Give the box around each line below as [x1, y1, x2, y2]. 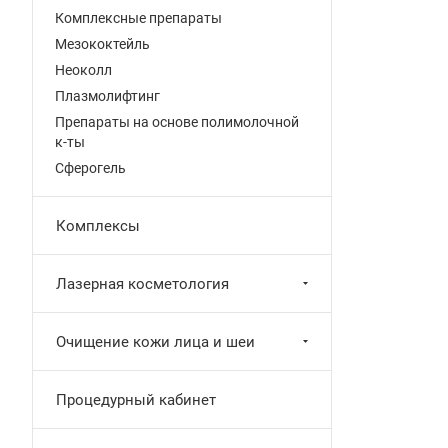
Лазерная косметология [56, 275, 229, 293]
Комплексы [56, 217, 140, 235]
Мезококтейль [55, 36, 150, 52]
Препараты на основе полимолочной [55, 114, 299, 130]
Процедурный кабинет [56, 391, 216, 409]
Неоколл [55, 62, 112, 78]
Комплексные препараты [55, 10, 222, 26]
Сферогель [55, 160, 126, 176]
